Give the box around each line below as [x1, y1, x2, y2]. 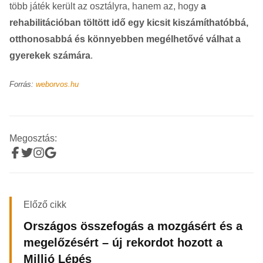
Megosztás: [9, 133, 57, 144]
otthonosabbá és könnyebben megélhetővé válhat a [9, 34, 241, 45]
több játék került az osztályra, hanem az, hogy [9, 1, 201, 12]
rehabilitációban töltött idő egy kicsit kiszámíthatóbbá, [9, 18, 248, 28]
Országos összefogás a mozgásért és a [23, 220, 242, 233]
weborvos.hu [36, 80, 79, 89]
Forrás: [9, 80, 36, 89]
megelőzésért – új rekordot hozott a [23, 236, 222, 249]
